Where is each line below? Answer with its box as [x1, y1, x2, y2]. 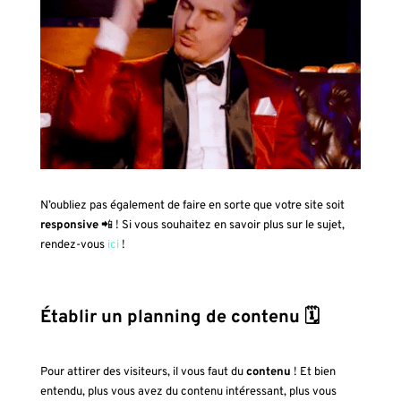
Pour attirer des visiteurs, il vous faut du [39, 364, 246, 380]
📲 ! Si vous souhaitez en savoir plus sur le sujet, [98, 218, 345, 233]
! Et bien [290, 364, 336, 380]
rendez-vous [39, 237, 105, 252]
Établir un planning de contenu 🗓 [39, 305, 320, 329]
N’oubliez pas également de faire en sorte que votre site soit [39, 198, 345, 213]
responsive [39, 218, 98, 233]
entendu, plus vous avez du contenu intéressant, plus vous [39, 384, 337, 399]
